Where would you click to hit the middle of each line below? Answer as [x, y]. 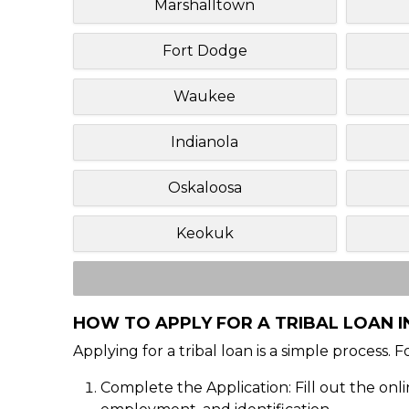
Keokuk [204, 233]
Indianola [205, 142]
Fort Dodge [204, 50]
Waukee [205, 96]
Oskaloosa [204, 187]
